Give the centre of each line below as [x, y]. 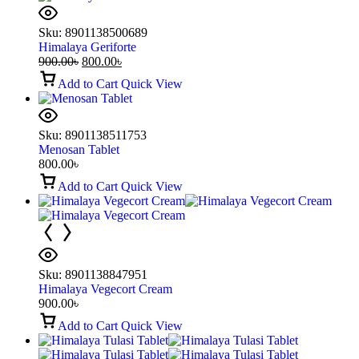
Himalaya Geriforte [87, 46]
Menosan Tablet [79, 149]
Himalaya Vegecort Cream [105, 288]
